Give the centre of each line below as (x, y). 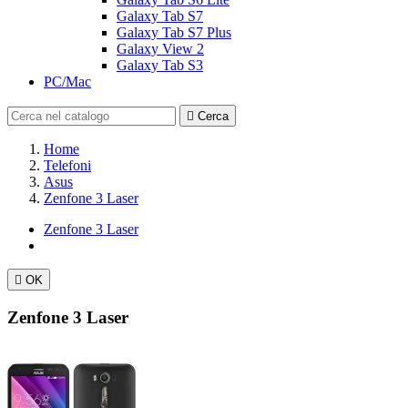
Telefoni (67, 165)
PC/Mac (67, 82)
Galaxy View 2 (160, 49)
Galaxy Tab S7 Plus (174, 32)
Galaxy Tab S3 (160, 65)
